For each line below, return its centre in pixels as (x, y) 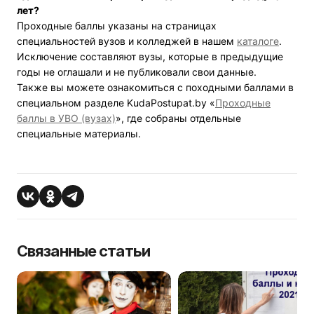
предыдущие (252, 57)
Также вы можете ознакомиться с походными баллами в (155, 88)
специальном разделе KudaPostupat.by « (116, 103)
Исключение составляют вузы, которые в (118, 57)
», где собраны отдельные (178, 118)
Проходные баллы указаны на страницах (117, 26)
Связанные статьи (83, 251)
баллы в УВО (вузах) (66, 118)
